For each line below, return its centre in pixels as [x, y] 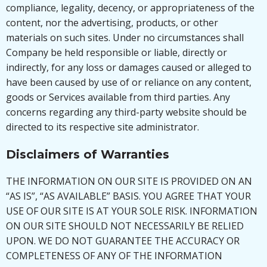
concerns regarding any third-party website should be [126, 112]
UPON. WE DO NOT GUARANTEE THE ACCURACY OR [123, 241]
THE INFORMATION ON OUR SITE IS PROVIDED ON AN [129, 181]
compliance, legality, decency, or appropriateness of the [130, 8]
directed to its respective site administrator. [103, 127]
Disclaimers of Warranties [88, 154]
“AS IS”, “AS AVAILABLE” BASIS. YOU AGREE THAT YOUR [128, 196]
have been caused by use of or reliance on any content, [129, 82]
